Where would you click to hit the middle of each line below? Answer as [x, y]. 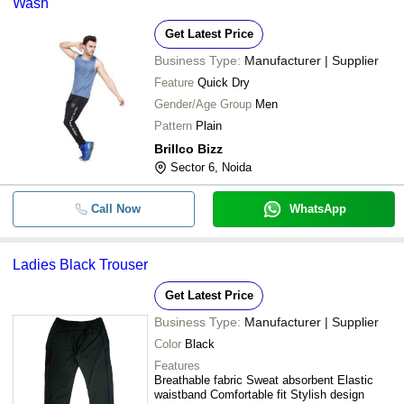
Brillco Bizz [188, 149]
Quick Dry [224, 83]
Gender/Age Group [203, 104]
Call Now [115, 209]
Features [177, 366]
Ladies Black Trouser [80, 265]
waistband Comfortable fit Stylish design [259, 395]
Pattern [173, 126]
